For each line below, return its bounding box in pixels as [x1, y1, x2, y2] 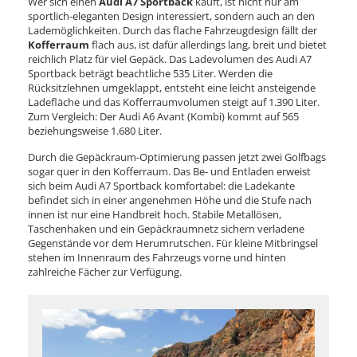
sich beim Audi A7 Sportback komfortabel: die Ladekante [28, 178, 295, 193]
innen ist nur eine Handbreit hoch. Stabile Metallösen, [28, 206, 281, 222]
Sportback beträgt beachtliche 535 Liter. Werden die [28, 65, 273, 80]
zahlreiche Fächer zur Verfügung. [28, 264, 182, 279]
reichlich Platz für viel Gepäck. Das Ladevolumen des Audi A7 [28, 51, 312, 66]
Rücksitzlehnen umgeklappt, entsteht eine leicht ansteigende [28, 80, 316, 95]
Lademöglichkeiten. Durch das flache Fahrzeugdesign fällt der [28, 22, 317, 37]
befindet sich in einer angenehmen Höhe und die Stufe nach [28, 192, 312, 207]
